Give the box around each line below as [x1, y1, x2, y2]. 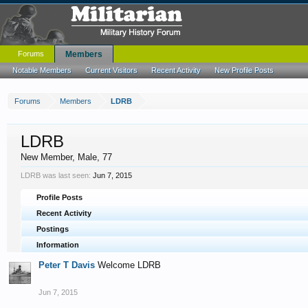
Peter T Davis [38, 260, 95, 270]
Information [36, 241, 79, 249]
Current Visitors [85, 66, 137, 74]
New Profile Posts [214, 66, 274, 74]
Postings [36, 225, 69, 233]
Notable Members [12, 66, 71, 74]
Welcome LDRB [98, 260, 161, 270]
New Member [21, 152, 72, 162]
